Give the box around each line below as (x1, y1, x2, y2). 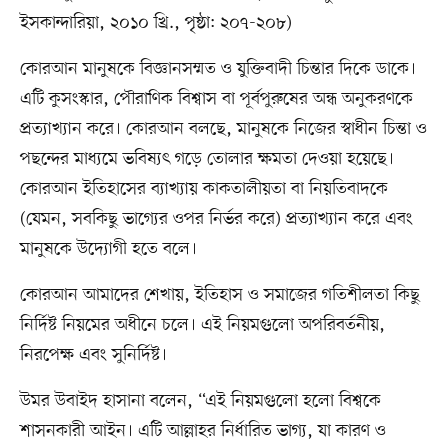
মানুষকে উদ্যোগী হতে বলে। (19, 237, 197, 262)
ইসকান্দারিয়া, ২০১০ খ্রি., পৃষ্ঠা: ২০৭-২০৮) (19, 11, 292, 36)
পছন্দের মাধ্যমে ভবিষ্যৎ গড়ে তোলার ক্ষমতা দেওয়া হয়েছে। (19, 147, 394, 172)
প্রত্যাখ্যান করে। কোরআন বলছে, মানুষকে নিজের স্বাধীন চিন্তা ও (19, 117, 427, 142)
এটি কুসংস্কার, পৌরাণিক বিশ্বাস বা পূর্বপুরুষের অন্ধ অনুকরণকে (19, 87, 413, 112)
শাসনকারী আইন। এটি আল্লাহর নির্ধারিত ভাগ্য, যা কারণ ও (19, 419, 386, 444)
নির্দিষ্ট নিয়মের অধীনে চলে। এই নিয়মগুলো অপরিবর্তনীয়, (19, 313, 385, 338)
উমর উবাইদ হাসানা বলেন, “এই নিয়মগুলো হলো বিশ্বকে (19, 389, 381, 414)
